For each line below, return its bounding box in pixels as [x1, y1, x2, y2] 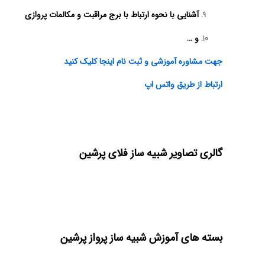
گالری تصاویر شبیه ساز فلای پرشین [79, 144, 222, 161]
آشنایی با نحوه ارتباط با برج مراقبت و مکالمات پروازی [22, 8, 199, 22]
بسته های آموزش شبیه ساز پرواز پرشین [60, 229, 222, 246]
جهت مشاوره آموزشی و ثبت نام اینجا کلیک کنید [64, 54, 222, 68]
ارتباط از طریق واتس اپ [144, 78, 222, 92]
